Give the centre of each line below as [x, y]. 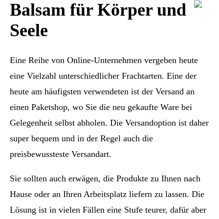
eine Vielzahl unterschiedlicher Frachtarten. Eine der [103, 76]
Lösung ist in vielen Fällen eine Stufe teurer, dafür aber [108, 209]
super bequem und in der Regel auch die [81, 138]
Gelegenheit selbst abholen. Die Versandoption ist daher [109, 122]
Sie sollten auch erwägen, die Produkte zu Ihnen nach [105, 178]
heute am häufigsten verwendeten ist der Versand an [102, 91]
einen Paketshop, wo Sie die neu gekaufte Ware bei [101, 107]
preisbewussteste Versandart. [61, 154]
